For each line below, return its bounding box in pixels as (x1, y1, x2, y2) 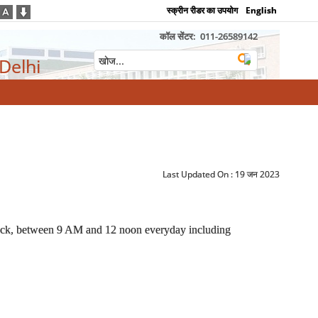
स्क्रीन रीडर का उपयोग (167, 4, 238, 16)
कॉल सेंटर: (159, 30, 198, 43)
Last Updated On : (163, 168, 236, 180)
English (246, 4, 278, 16)
